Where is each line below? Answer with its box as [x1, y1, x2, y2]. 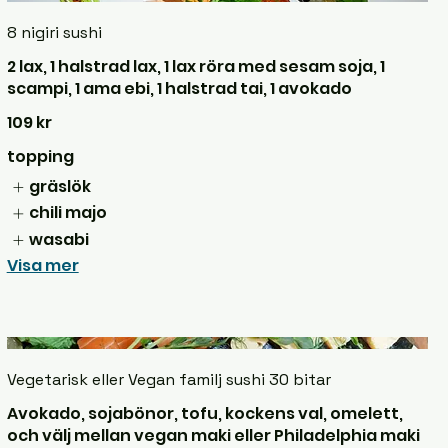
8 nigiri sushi [6, 21, 102, 43]
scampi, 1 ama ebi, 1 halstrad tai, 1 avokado [6, 76, 352, 100]
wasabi [29, 227, 90, 251]
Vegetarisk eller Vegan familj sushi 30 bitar [6, 368, 331, 390]
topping [6, 144, 74, 168]
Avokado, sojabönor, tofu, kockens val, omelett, [6, 401, 403, 425]
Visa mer [6, 254, 79, 278]
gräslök [29, 174, 92, 198]
